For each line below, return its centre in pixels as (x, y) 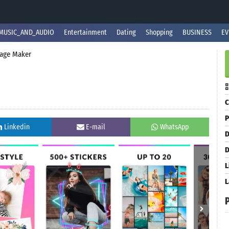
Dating (126, 32)
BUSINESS (197, 32)
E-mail (96, 127)
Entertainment (85, 32)
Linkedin (17, 127)
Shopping (159, 32)
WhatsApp (174, 127)
